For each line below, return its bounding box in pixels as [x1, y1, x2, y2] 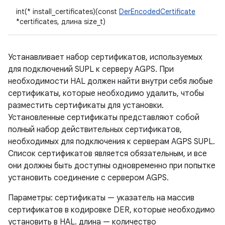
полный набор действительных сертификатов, [8, 125, 182, 135]
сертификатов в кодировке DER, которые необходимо [8, 205, 215, 215]
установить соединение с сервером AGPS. [8, 173, 169, 183]
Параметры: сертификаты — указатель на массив [8, 193, 194, 203]
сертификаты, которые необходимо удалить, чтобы [8, 88, 204, 98]
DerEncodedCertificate [119, 7, 195, 16]
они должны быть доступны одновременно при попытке [8, 161, 215, 171]
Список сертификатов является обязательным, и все [8, 149, 207, 159]
